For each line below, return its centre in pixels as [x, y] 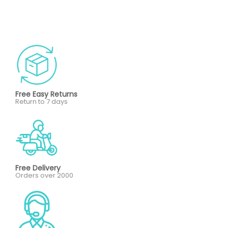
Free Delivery [38, 168]
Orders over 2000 [44, 176]
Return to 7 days [41, 102]
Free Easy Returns [46, 94]
